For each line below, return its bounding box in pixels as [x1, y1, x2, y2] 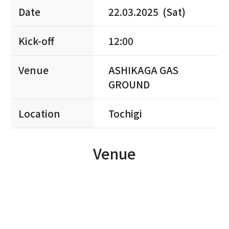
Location [18, 106, 60, 121]
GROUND [108, 77, 150, 91]
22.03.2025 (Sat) [108, 4, 186, 19]
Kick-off [18, 33, 54, 48]
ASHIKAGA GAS [108, 62, 179, 77]
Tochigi [108, 106, 143, 121]
